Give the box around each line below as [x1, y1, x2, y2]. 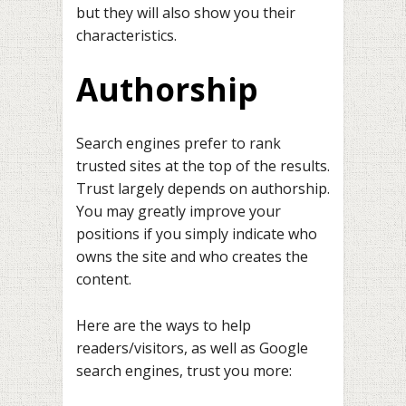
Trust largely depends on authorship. [76, 179, 330, 199]
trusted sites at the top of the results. [76, 156, 330, 177]
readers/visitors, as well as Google [76, 337, 308, 358]
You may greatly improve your [76, 201, 281, 222]
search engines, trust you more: [76, 360, 292, 381]
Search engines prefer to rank [76, 133, 281, 154]
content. [76, 269, 131, 290]
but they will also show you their [76, 2, 295, 23]
